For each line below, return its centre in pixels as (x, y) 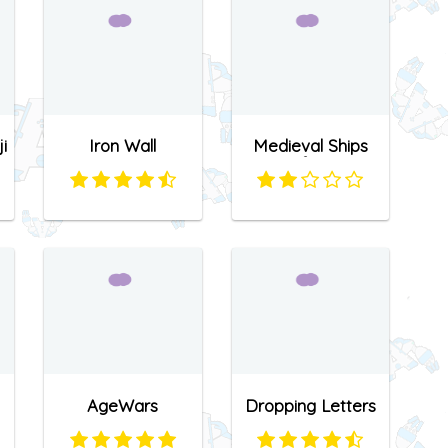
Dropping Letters (310, 405)
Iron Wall (123, 146)
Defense (310, 164)
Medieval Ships (310, 146)
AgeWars (123, 405)
